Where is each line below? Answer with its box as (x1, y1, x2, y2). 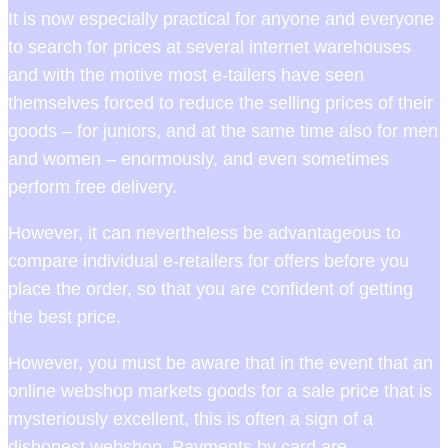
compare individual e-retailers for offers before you (8, 251, 409, 272)
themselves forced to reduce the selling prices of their (8, 93, 433, 114)
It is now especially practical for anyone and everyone (8, 9, 434, 30)
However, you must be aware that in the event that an (8, 353, 433, 374)
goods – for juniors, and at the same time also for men (8, 121, 438, 142)
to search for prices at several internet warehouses (8, 37, 411, 58)
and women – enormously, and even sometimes (8, 149, 389, 170)
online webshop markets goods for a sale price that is (8, 381, 432, 402)
